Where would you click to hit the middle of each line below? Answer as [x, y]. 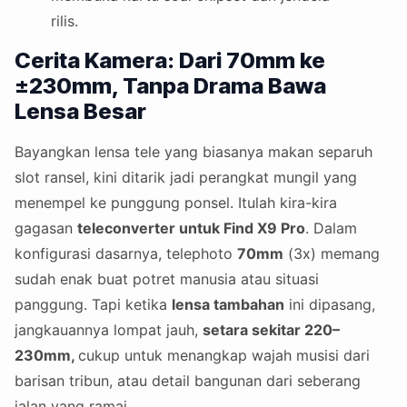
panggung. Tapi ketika [93, 304]
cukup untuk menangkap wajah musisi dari [224, 355]
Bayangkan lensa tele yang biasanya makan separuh [194, 151]
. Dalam [331, 228]
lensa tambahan [228, 304]
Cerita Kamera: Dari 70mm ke [170, 60]
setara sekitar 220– [271, 329]
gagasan [46, 228]
